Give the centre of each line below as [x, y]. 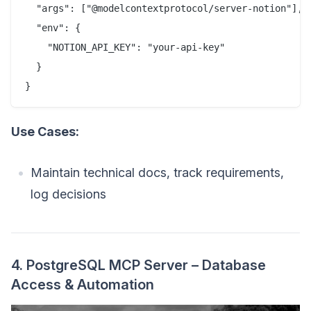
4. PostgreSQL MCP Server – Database [138, 266]
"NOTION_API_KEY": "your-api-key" [125, 48]
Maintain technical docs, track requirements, [157, 173]
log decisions [68, 194]
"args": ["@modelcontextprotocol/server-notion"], [164, 9]
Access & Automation [83, 285]
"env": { [53, 28]
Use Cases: [45, 132]
